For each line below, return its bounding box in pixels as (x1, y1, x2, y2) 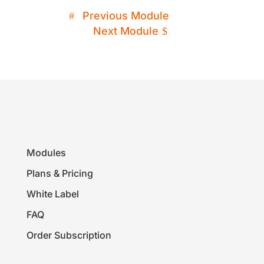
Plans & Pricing (26, 167, 93, 179)
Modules (26, 146, 66, 159)
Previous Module (82, 9, 170, 22)
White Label (26, 187, 79, 200)
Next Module (93, 24, 159, 37)
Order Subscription (26, 229, 111, 241)
